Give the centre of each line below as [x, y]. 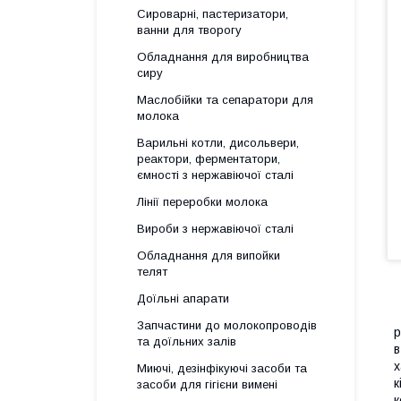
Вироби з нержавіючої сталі [215, 229]
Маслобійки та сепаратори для [225, 100]
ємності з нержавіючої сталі [215, 175]
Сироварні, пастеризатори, [213, 14]
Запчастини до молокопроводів [227, 325]
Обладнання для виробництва [223, 57]
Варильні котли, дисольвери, [218, 143]
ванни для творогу [189, 30]
